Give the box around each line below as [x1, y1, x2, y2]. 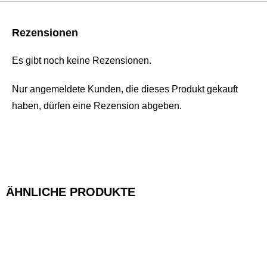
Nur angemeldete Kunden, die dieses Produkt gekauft [12, 83, 238, 94]
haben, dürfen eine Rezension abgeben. [12, 100, 182, 111]
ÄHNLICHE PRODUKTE [6, 185, 135, 198]
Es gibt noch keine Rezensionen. [12, 55, 151, 66]
